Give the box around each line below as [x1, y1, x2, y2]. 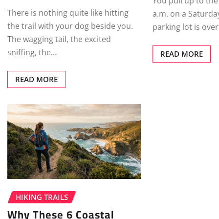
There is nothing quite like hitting [7, 7, 129, 19]
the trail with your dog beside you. [7, 21, 133, 32]
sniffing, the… [7, 47, 57, 58]
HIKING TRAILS [16, 192, 68, 202]
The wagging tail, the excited [7, 34, 111, 45]
